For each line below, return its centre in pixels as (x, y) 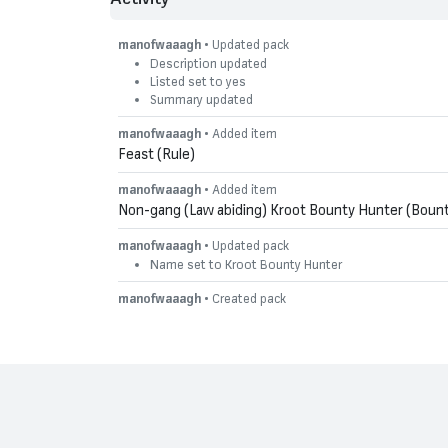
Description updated (208, 62)
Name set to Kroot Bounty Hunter (246, 263)
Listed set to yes (198, 80)
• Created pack (243, 298)
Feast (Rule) (156, 153)
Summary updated (201, 98)
